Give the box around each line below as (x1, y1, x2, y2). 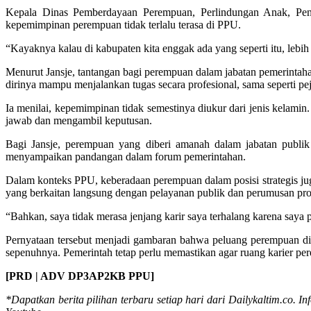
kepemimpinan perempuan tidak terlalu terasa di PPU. (6, 19, 241, 31)
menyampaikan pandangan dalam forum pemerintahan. (6, 151, 246, 163)
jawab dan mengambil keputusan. (6, 115, 152, 127)
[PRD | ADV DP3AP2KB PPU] (6, 270, 154, 283)
